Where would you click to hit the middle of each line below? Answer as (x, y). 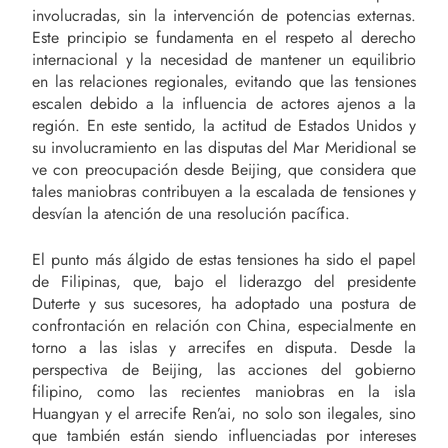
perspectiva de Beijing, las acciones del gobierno (224, 370)
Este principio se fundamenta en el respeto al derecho (224, 38)
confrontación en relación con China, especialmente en (224, 326)
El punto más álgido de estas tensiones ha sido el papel (224, 260)
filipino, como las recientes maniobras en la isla (224, 392)
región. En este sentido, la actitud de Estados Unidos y (224, 126)
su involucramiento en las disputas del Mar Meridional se (224, 148)
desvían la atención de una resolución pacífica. (191, 214)
